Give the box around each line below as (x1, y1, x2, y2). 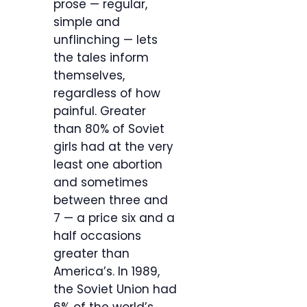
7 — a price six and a (53, 210, 175, 227)
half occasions (53, 228, 141, 245)
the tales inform (53, 49, 149, 66)
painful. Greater (53, 103, 146, 120)
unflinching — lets (53, 32, 158, 49)
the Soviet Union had (53, 281, 177, 298)
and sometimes (53, 174, 148, 191)
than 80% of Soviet (53, 121, 164, 138)
